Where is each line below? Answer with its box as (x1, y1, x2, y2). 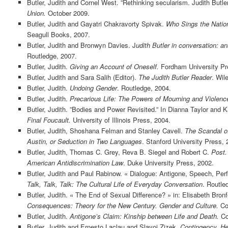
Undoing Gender (69, 82, 117, 93)
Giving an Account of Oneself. (69, 61, 159, 71)
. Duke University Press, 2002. (123, 157, 214, 167)
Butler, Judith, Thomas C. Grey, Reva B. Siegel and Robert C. (26, 147, 211, 157)
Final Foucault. (26, 115, 71, 125)
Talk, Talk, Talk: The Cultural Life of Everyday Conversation (26, 179, 203, 189)
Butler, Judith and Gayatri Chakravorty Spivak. (26, 18, 166, 28)
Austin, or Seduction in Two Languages (26, 136, 142, 146)
